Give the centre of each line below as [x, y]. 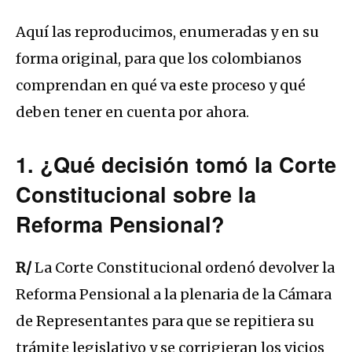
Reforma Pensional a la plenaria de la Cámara [174, 294]
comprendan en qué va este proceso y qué [161, 85]
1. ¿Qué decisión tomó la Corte [176, 164]
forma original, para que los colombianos [159, 58]
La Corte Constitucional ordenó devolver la [183, 267]
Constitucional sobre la [136, 194]
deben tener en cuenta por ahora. [132, 112]
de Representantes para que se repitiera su [165, 321]
